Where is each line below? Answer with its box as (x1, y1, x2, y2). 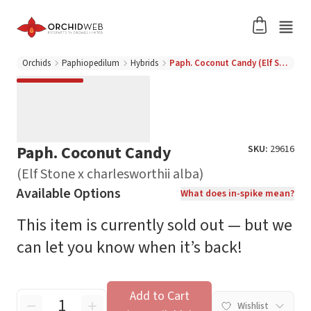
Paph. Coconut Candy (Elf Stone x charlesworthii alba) (279, 57, 287, 69)
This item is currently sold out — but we (17, 213, 292, 237)
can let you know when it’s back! (17, 235, 242, 260)
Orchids (22, 57, 51, 69)
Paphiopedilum (62, 57, 119, 69)
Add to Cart (129, 287, 190, 305)
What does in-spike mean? (180, 187, 294, 201)
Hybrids (131, 57, 158, 69)
